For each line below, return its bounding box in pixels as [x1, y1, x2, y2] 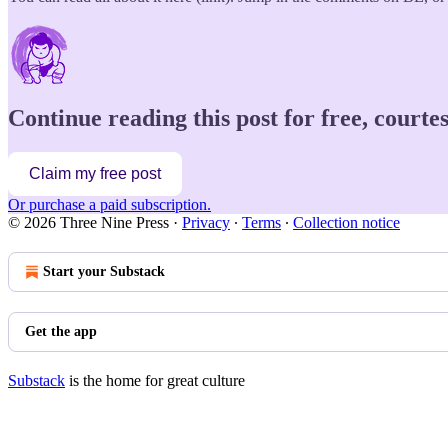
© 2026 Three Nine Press [8, 214, 169, 232]
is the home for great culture [65, 372, 245, 390]
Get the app [25, 324, 97, 340]
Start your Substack [43, 264, 165, 280]
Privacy [182, 214, 230, 232]
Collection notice [293, 214, 400, 232]
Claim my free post [29, 165, 161, 183]
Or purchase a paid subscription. [8, 196, 211, 214]
